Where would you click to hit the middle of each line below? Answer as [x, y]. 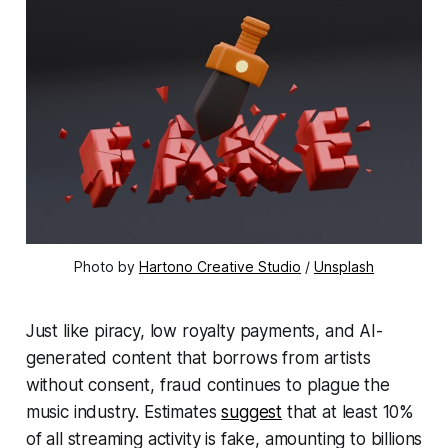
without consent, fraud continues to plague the [207, 385]
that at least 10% [348, 412]
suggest [252, 412]
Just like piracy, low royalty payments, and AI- [204, 331]
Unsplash [344, 267]
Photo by [106, 267]
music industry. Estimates [123, 412]
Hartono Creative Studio [220, 267]
